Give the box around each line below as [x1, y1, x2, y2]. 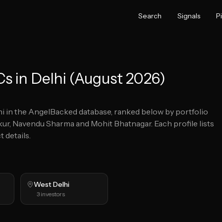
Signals [177, 11, 200, 20]
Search [138, 11, 162, 20]
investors [40, 190, 65, 198]
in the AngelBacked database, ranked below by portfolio [4, 107, 208, 116]
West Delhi [34, 180, 70, 189]
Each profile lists [154, 118, 214, 128]
